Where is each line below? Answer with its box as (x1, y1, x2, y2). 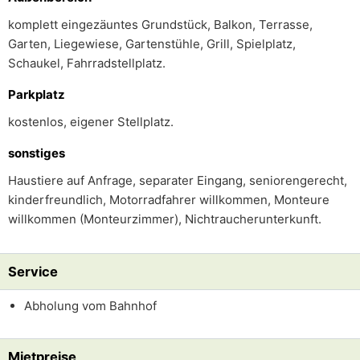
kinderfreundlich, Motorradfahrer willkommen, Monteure (8, 192, 329, 207)
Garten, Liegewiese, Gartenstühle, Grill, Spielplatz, (8, 36, 296, 51)
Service (8, 264, 58, 280)
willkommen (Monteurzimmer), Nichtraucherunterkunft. (8, 211, 321, 227)
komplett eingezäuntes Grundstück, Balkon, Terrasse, (8, 17, 313, 32)
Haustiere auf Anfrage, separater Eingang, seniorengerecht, (8, 173, 347, 188)
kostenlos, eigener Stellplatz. (8, 114, 174, 129)
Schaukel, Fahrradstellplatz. (8, 55, 166, 71)
